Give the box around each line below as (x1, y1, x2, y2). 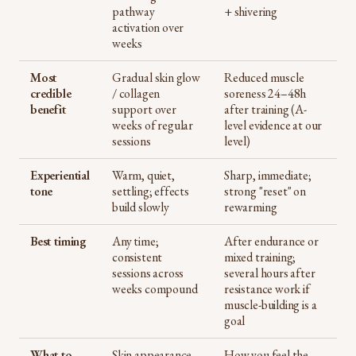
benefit (30, 101, 66, 118)
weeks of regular (112, 117, 194, 133)
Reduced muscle (224, 69, 304, 86)
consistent (112, 249, 163, 265)
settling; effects (112, 183, 189, 199)
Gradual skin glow (112, 69, 200, 86)
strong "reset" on (224, 183, 306, 199)
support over (112, 101, 176, 118)
